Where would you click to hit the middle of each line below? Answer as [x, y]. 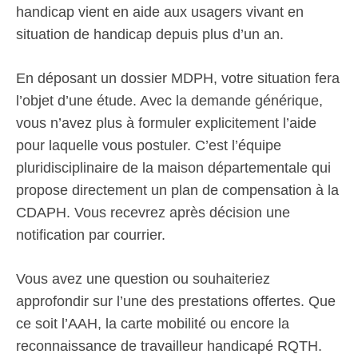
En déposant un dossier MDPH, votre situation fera [178, 78]
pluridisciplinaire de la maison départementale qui [173, 168]
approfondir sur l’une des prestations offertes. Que [176, 301]
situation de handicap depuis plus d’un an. [150, 34]
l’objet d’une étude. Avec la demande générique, [169, 101]
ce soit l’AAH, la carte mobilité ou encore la [153, 324]
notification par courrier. [91, 235]
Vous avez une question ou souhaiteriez [143, 279]
